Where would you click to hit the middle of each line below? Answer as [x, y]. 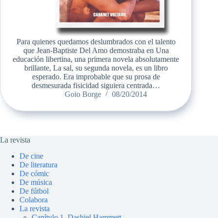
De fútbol [34, 191]
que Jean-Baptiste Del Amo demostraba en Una [96, 50]
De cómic [34, 174]
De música [36, 182]
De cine [31, 156]
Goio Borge [83, 94]
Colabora [34, 200]
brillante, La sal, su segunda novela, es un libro [96, 68]
